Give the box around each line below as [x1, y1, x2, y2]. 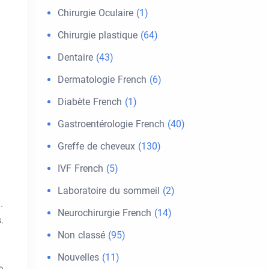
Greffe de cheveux [58, 141, 135, 152]
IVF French [58, 163, 103, 174]
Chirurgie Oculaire [58, 7, 133, 19]
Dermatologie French [58, 74, 147, 85]
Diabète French [58, 96, 122, 107]
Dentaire [58, 52, 93, 63]
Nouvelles [58, 252, 99, 263]
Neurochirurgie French [58, 207, 151, 219]
